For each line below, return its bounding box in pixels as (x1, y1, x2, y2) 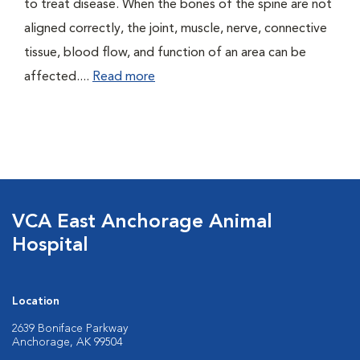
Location (12, 296, 59, 307)
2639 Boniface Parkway (12, 323, 128, 334)
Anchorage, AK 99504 (12, 337, 122, 348)
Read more (92, 71, 155, 84)
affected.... (24, 71, 92, 84)
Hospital (12, 236, 88, 256)
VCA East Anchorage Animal (12, 213, 272, 232)
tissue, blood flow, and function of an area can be (24, 47, 306, 59)
